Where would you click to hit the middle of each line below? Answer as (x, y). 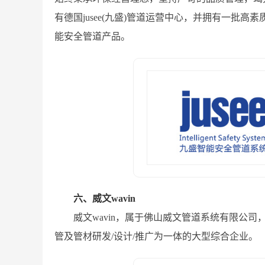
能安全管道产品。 (92, 36)
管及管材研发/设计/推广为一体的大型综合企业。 (156, 236)
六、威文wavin (104, 198)
